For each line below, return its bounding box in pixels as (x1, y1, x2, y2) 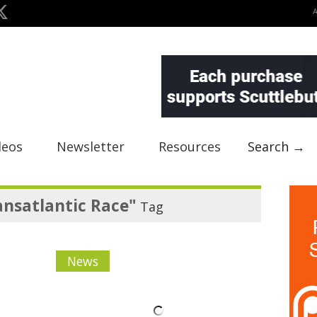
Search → (248, 138, 305, 155)
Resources (158, 138, 221, 155)
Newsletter (57, 138, 125, 155)
